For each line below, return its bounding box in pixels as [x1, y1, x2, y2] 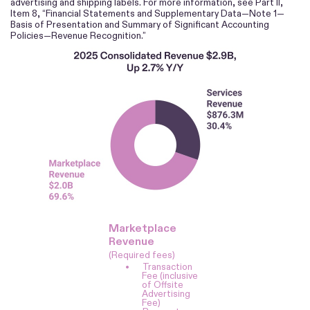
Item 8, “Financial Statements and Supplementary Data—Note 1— [10, 7, 284, 19]
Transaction [142, 260, 192, 273]
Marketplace [109, 221, 177, 235]
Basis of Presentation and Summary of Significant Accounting [10, 18, 269, 30]
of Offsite [142, 278, 184, 291]
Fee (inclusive [142, 269, 199, 282]
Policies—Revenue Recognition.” [10, 29, 146, 42]
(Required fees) [109, 248, 176, 261]
